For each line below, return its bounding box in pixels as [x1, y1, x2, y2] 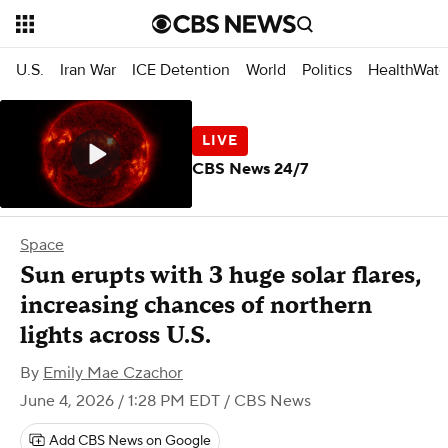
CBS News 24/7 [192, 158, 309, 179]
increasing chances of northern [20, 290, 372, 321]
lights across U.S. [20, 320, 211, 351]
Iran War [60, 59, 116, 80]
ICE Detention [132, 59, 230, 80]
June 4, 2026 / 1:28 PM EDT [20, 391, 220, 411]
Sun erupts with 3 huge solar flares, [20, 260, 421, 291]
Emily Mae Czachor [43, 363, 183, 383]
